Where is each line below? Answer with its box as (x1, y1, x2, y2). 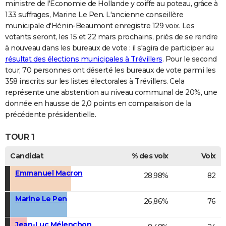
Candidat (10, 151, 43, 160)
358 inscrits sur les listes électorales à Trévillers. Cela (5, 77, 184, 86)
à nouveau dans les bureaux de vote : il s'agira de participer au (5, 43, 213, 53)
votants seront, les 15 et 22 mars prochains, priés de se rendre (5, 32, 218, 42)
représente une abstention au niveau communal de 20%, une (5, 88, 217, 97)
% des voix (131, 151, 168, 160)
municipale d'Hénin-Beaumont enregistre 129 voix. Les (5, 21, 194, 31)
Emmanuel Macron (15, 168, 83, 178)
